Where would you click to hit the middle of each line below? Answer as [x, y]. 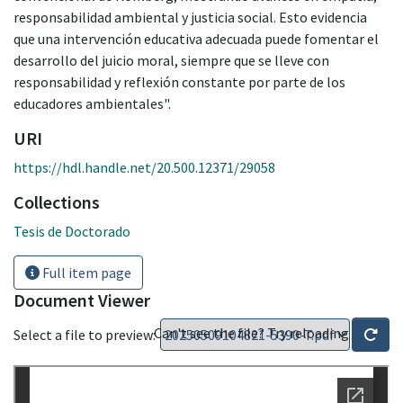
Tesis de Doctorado [72, 231]
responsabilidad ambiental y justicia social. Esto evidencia [190, 17]
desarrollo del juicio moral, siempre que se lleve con [171, 60]
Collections [57, 201]
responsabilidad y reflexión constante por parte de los [179, 81]
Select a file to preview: [85, 334]
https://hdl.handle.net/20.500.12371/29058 [144, 167]
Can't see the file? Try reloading [253, 332]
